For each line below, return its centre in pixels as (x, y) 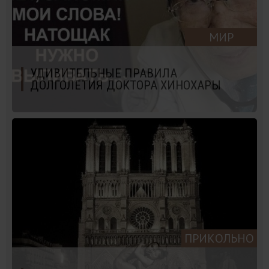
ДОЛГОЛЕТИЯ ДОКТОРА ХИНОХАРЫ (125, 85)
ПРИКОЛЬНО (219, 238)
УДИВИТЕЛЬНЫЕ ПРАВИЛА (104, 73)
